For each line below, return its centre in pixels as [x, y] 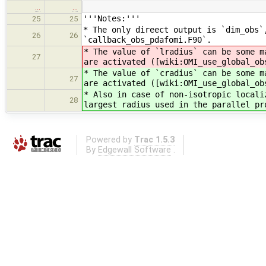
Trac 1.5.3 [154, 140]
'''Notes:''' [112, 19]
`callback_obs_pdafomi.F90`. [147, 40]
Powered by [110, 140]
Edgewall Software [134, 150]
